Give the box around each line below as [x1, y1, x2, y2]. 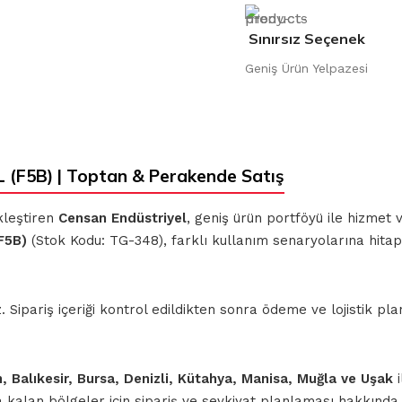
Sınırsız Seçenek [248, 30, 365, 48]
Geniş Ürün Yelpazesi [245, 61, 369, 75]
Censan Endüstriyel [58, 210, 187, 226]
